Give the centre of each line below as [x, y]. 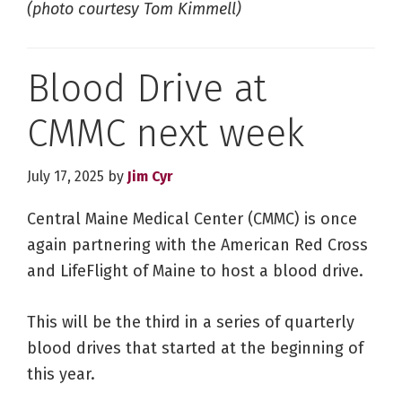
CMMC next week [166, 134]
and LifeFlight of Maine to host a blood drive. [195, 271]
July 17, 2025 [66, 177]
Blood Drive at [147, 89]
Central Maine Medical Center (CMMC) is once [192, 219]
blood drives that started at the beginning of [195, 349]
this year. [61, 375]
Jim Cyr [150, 177]
